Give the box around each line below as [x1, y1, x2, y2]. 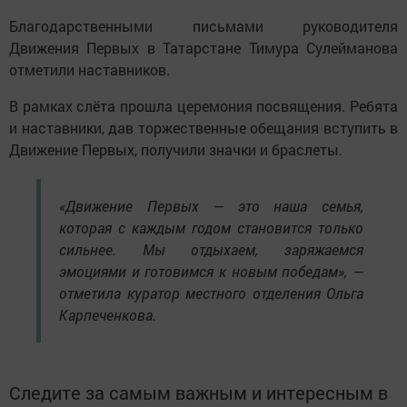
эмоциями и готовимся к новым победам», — [59, 261, 363, 281]
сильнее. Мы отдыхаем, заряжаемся [59, 239, 363, 259]
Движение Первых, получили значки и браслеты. [9, 139, 342, 159]
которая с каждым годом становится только [59, 217, 363, 237]
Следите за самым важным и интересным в [9, 380, 388, 404]
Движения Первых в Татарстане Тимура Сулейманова [9, 37, 398, 57]
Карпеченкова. [59, 304, 156, 324]
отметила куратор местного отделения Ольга [59, 283, 363, 303]
